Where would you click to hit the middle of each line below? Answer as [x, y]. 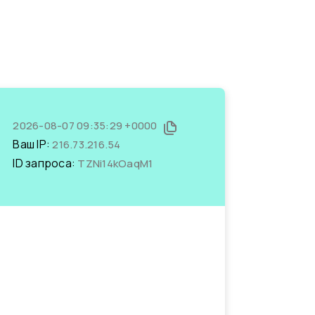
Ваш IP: [33, 144]
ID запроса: [45, 163]
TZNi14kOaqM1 [115, 163]
